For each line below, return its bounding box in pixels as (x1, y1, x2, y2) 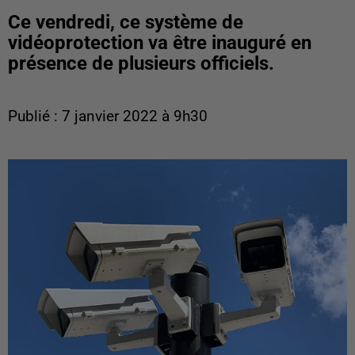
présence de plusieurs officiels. (8, 52, 274, 74)
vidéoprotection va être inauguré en (8, 32, 311, 54)
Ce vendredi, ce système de (8, 11, 243, 33)
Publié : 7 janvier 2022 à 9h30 (8, 108, 208, 125)
